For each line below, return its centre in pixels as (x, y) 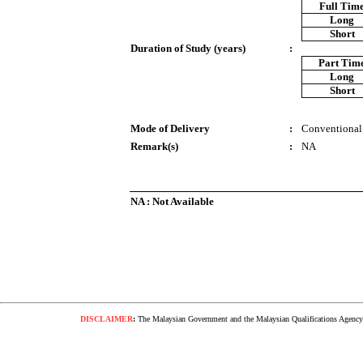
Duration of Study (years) (188, 48)
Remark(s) (154, 146)
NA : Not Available (172, 201)
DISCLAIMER (107, 319)
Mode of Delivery (170, 128)
